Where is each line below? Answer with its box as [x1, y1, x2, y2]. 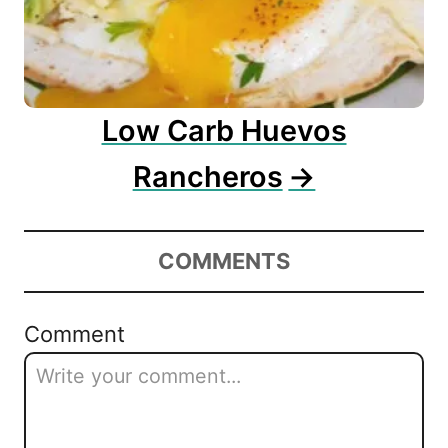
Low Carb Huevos [101, 112, 347, 148]
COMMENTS [158, 247, 290, 274]
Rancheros [132, 158, 283, 194]
